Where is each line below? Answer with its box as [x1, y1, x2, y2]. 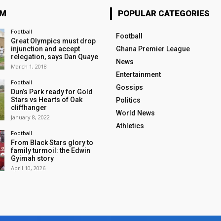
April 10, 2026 [10, 164, 45, 172]
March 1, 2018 [10, 62, 47, 70]
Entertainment [115, 70, 161, 78]
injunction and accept [10, 44, 80, 53]
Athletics [115, 121, 144, 130]
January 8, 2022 [10, 113, 50, 121]
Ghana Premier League [115, 44, 190, 53]
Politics [115, 96, 141, 104]
